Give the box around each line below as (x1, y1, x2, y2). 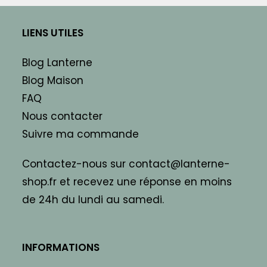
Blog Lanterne (22, 55, 93, 70)
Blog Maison (22, 73, 84, 88)
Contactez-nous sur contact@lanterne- (22, 157, 231, 172)
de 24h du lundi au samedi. (22, 193, 164, 207)
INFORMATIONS (22, 240, 100, 255)
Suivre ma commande (22, 127, 139, 142)
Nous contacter (22, 109, 103, 124)
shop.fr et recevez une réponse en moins (22, 175, 232, 190)
